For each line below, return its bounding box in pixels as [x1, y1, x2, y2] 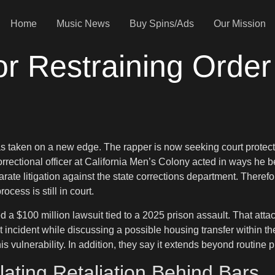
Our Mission [213, 18, 266, 29]
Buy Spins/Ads [129, 18, 194, 29]
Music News [56, 18, 110, 29]
